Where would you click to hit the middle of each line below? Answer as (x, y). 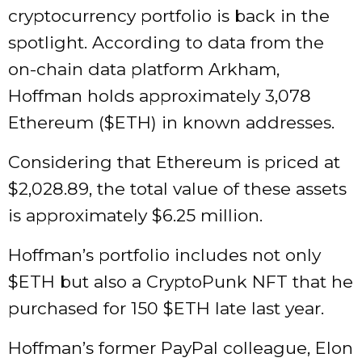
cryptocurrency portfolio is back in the (169, 16)
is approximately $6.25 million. (135, 216)
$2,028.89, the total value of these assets (177, 189)
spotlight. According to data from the (166, 43)
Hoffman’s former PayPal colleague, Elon (181, 348)
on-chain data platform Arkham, (144, 69)
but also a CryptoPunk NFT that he (204, 282)
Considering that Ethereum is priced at (174, 162)
